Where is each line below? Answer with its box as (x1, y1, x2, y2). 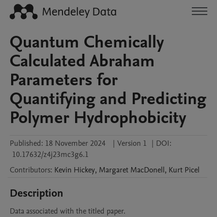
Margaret (99, 165, 128, 175)
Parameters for (10, 68, 118, 92)
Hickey (74, 165, 95, 175)
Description (10, 186, 63, 201)
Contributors (10, 165, 50, 175)
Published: (10, 138, 43, 149)
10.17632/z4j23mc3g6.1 (12, 149, 89, 160)
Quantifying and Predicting (10, 87, 206, 110)
